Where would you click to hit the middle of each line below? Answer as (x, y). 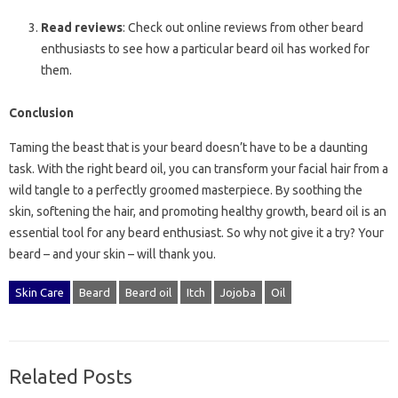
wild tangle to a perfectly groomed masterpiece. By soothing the (186, 191)
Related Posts (71, 377)
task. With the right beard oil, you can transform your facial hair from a (199, 169)
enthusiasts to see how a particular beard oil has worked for (205, 49)
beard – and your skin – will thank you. (112, 255)
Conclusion (41, 113)
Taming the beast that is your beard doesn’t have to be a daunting (188, 148)
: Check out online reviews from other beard (243, 28)
